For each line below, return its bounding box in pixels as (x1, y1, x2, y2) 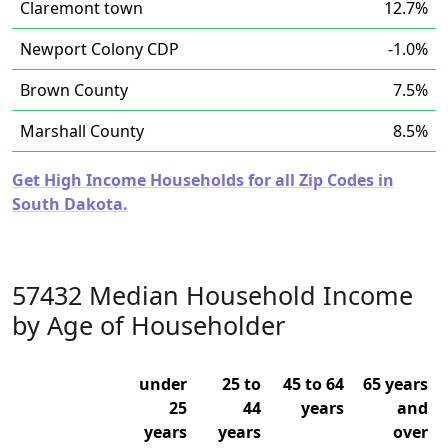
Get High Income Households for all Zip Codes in (12, 169, 394, 191)
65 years (363, 373, 428, 395)
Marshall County (20, 120, 144, 142)
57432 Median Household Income (12, 278, 413, 312)
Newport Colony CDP (20, 38, 179, 60)
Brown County (20, 79, 128, 101)
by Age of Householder (12, 308, 285, 342)
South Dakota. (12, 193, 128, 215)
